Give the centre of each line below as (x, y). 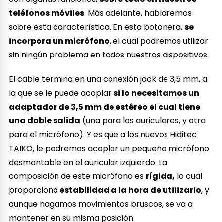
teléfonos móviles (47, 13)
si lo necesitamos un (157, 93)
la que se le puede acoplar (61, 93)
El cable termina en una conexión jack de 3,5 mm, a (108, 79)
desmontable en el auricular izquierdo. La (88, 162)
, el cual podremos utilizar (159, 41)
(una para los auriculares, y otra (143, 120)
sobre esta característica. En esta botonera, (97, 27)
